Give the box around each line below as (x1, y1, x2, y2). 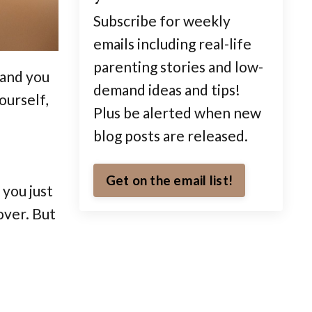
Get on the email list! (105, 171, 233, 188)
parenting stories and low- (93, 57, 263, 75)
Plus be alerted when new (93, 103, 261, 121)
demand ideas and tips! (93, 80, 240, 98)
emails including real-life (93, 34, 251, 52)
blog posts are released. (93, 126, 251, 144)
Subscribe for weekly (93, 11, 231, 29)
